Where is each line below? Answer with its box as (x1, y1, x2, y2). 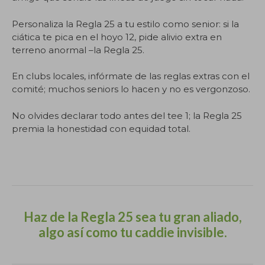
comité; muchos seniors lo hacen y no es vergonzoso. (12, 83, 250, 95)
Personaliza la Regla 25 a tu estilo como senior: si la (12, 18, 239, 30)
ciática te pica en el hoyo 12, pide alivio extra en (12, 31, 222, 43)
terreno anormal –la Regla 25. (12, 44, 144, 56)
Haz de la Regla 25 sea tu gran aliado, (23, 209, 242, 225)
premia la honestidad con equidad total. (12, 122, 190, 134)
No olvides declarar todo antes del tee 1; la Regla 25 (12, 109, 242, 121)
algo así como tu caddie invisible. (38, 224, 227, 240)
